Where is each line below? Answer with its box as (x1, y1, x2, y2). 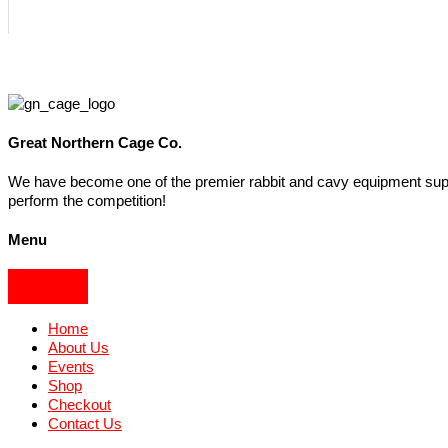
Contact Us (48, 414, 122, 432)
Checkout (48, 395, 111, 413)
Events (48, 357, 94, 375)
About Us (48, 338, 109, 356)
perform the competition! (8, 192, 166, 210)
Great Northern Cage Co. (8, 134, 182, 152)
